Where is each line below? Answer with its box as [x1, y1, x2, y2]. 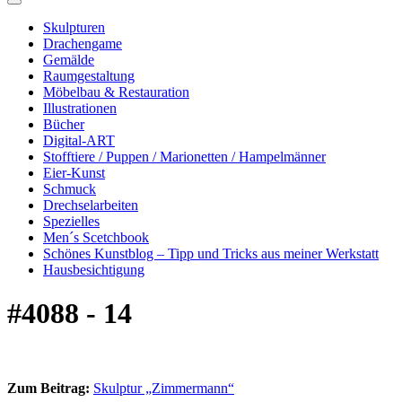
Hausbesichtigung [43, 262, 144, 277]
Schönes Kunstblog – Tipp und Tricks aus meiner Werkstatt [43, 246, 379, 261]
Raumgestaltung [43, 68, 135, 83]
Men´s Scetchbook [43, 230, 149, 245]
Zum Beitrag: [7, 380, 90, 396]
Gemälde [43, 52, 94, 67]
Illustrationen [43, 100, 117, 116]
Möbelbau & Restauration [43, 84, 189, 100]
